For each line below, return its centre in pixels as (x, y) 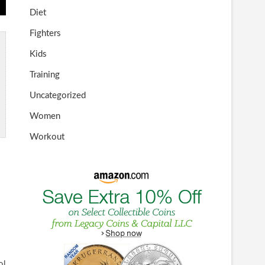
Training (45, 75)
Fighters (45, 33)
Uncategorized (58, 96)
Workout (47, 137)
